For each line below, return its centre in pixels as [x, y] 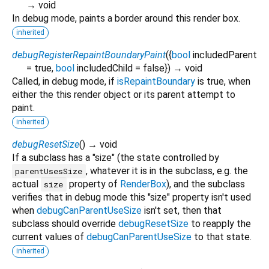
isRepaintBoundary [156, 81]
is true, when [223, 81]
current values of [49, 237]
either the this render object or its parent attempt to [124, 94]
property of [93, 184]
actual [26, 184]
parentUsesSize [49, 171]
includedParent [225, 55]
